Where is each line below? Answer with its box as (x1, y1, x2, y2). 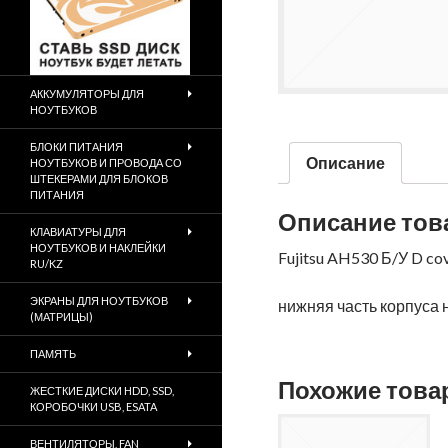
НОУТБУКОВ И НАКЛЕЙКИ (30, 241, 166, 254)
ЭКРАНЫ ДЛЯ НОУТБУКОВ (30, 294, 168, 307)
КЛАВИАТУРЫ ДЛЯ (30, 225, 126, 238)
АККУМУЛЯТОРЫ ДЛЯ (30, 87, 144, 100)
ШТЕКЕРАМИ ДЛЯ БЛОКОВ (30, 172, 168, 185)
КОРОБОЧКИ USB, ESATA (30, 400, 157, 413)
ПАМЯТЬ (30, 347, 76, 360)
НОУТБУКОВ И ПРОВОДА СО (30, 156, 182, 169)
